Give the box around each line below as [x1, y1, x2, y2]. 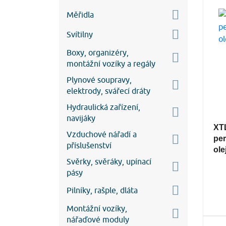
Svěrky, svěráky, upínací [67, 156, 151, 166]
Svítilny [67, 30, 93, 39]
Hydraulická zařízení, [67, 102, 140, 111]
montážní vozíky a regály [67, 59, 155, 68]
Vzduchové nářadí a [67, 129, 137, 139]
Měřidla [67, 10, 94, 20]
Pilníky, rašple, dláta [67, 186, 138, 195]
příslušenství [67, 140, 111, 150]
